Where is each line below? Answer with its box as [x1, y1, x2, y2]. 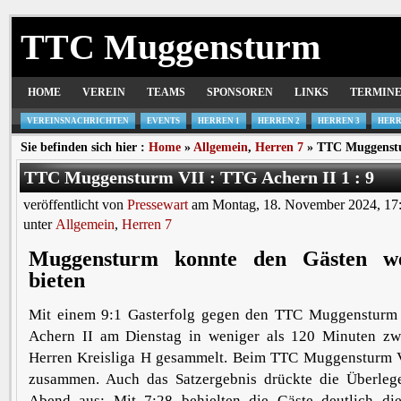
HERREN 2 [258, 116, 300, 125]
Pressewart [127, 197, 188, 212]
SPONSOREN [207, 86, 273, 98]
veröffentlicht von [23, 197, 127, 212]
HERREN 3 [318, 116, 360, 125]
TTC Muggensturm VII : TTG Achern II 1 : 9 [24, 167, 374, 187]
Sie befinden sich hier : [21, 141, 149, 154]
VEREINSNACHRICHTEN [27, 116, 129, 125]
